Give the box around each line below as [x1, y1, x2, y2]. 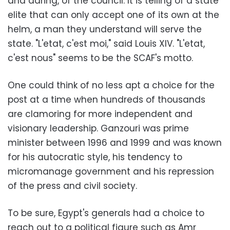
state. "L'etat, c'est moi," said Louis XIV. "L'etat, [8, 37, 205, 50]
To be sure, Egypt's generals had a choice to [8, 207, 204, 219]
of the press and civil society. [8, 180, 137, 192]
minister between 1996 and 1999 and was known [8, 137, 222, 149]
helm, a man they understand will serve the [8, 23, 202, 35]
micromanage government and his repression [8, 165, 214, 178]
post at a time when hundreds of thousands [8, 93, 205, 106]
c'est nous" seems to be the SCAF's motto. [8, 52, 193, 64]
